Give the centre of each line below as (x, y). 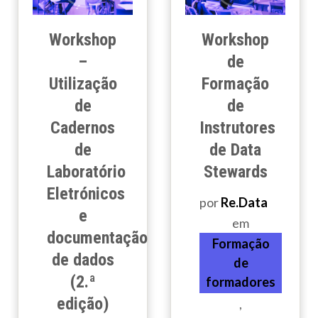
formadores (241, 282)
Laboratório (86, 172)
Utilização (83, 84)
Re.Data (244, 203)
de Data (235, 150)
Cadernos (83, 128)
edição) (83, 304)
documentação (97, 238)
